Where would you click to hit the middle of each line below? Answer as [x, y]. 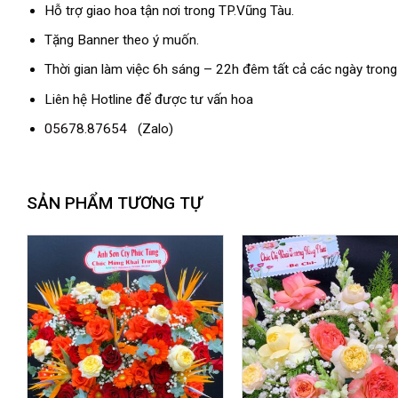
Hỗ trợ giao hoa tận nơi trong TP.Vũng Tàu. [169, 11]
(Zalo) [150, 128]
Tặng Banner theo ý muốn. [121, 40]
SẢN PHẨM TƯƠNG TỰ [115, 203]
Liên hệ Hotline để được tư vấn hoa [148, 99]
